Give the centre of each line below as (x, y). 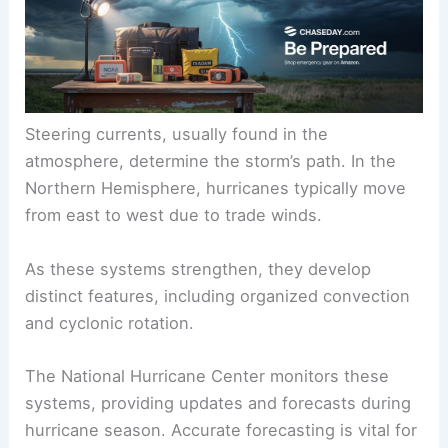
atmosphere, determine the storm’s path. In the (211, 267)
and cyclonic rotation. (110, 428)
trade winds (271, 321)
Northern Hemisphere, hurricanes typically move (216, 294)
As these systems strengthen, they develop (198, 374)
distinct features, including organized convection (218, 401)
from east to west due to (125, 321)
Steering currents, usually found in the (177, 240)
